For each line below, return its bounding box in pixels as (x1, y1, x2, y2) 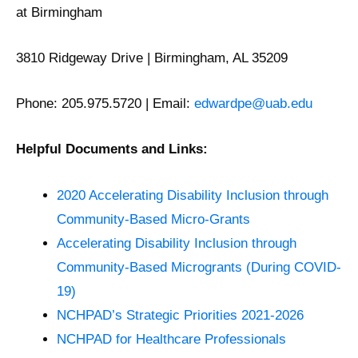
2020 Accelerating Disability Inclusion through (57, 187, 329, 203)
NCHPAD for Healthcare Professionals (57, 331, 287, 347)
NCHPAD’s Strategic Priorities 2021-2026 (57, 307, 304, 323)
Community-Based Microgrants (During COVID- (57, 259, 342, 275)
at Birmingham (16, 4, 102, 20)
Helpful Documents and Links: (16, 141, 208, 157)
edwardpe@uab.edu (194, 96, 312, 112)
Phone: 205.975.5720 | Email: (16, 96, 194, 112)
